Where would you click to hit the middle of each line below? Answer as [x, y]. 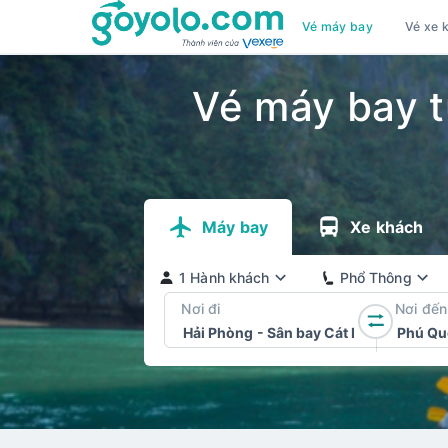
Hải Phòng [218, 332]
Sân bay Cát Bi [316, 332]
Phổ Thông [375, 277]
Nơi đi [201, 308]
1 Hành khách [224, 277]
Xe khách [387, 227]
